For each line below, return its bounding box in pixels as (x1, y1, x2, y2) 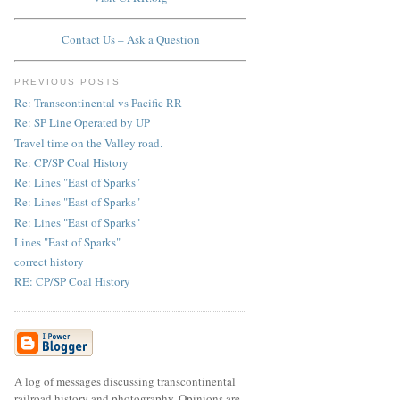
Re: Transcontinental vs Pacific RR (14, 95, 182, 112)
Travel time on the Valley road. (14, 134, 162, 151)
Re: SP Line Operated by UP (14, 114, 150, 131)
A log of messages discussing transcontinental (14, 372, 236, 389)
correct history (14, 254, 84, 271)
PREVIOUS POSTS (14, 76, 121, 87)
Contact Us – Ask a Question (61, 31, 200, 48)
